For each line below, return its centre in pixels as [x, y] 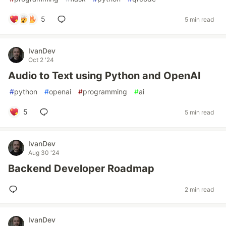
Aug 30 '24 [44, 153]
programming [105, 92]
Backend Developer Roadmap [81, 168]
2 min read [199, 189]
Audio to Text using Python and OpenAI [104, 76]
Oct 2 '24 [41, 60]
